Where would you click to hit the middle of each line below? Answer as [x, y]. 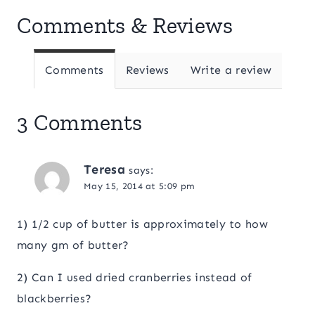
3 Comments [80, 122]
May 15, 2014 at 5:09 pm [140, 186]
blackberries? [54, 299]
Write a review [231, 70]
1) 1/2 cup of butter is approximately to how [143, 224]
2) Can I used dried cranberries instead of [135, 278]
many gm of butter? [73, 245]
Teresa [104, 169]
